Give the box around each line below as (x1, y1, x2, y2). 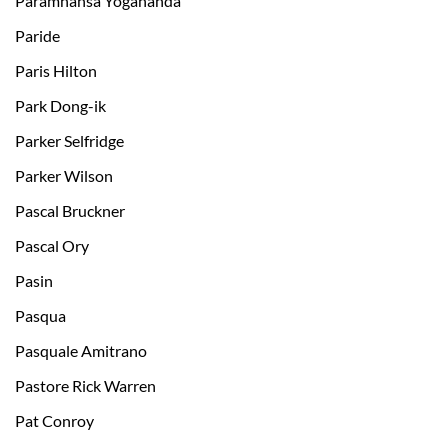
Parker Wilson (15, 166, 113, 186)
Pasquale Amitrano (15, 341, 147, 361)
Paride (15, 26, 60, 46)
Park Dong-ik (15, 96, 106, 116)
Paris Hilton (15, 61, 97, 81)
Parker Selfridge (15, 131, 124, 151)
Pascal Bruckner (15, 201, 125, 221)
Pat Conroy (15, 411, 94, 431)
